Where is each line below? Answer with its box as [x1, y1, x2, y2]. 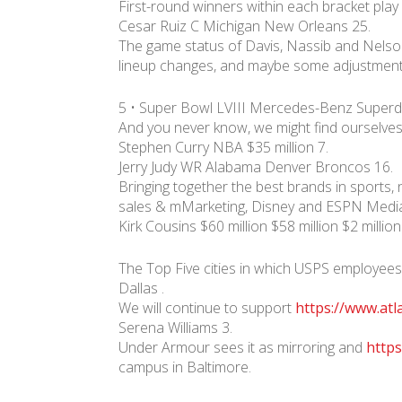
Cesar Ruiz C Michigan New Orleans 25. [118, 15, 371, 36]
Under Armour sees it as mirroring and [118, 336, 366, 357]
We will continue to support [118, 297, 295, 318]
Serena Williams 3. [118, 317, 232, 337]
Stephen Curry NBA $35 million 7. [118, 136, 328, 157]
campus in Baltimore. [118, 356, 251, 377]
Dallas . [118, 277, 164, 298]
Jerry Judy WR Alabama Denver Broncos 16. [118, 156, 393, 177]
